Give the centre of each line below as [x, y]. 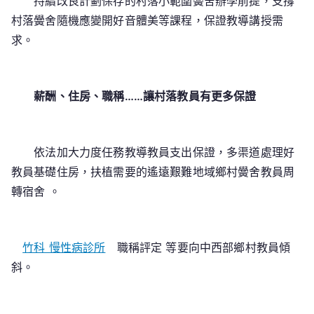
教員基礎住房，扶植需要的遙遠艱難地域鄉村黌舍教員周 [153, 172]
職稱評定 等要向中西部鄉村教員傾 [198, 247]
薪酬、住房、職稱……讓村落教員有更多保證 [145, 96]
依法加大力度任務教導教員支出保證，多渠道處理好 [153, 152]
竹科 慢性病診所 [64, 247]
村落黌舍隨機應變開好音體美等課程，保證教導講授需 [147, 20]
